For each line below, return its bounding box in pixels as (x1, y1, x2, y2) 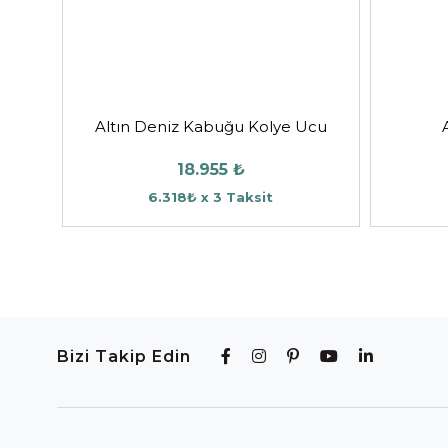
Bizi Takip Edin (57, 347, 191, 367)
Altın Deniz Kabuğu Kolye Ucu (94, 117, 327, 137)
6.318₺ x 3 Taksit (148, 189, 274, 206)
